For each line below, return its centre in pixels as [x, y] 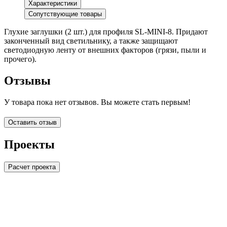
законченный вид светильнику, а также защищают [91, 41]
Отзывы [27, 81]
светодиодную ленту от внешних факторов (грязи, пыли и [105, 50]
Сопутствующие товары [65, 14]
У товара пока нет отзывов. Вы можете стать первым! [97, 102]
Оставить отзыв [32, 123]
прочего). [20, 59]
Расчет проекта [32, 167]
